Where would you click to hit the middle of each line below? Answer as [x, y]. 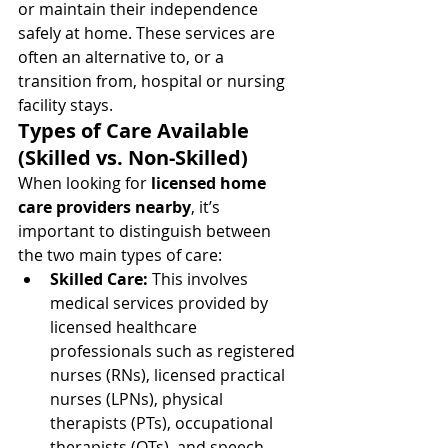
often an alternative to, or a [123, 57]
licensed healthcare [125, 327]
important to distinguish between [146, 231]
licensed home [210, 183]
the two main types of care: [120, 255]
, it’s [207, 207]
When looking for [84, 183]
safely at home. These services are [148, 33]
